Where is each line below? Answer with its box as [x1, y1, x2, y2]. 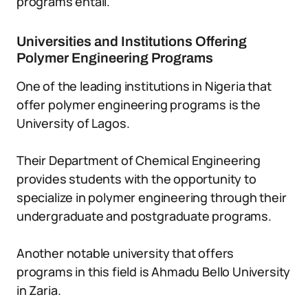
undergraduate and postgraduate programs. [16, 208, 272, 224]
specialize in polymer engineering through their [16, 189, 287, 206]
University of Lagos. [16, 115, 130, 131]
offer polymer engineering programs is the [16, 96, 261, 113]
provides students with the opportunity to [16, 170, 256, 187]
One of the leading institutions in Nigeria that [16, 78, 272, 94]
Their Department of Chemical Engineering [16, 152, 261, 168]
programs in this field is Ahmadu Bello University [16, 263, 291, 280]
